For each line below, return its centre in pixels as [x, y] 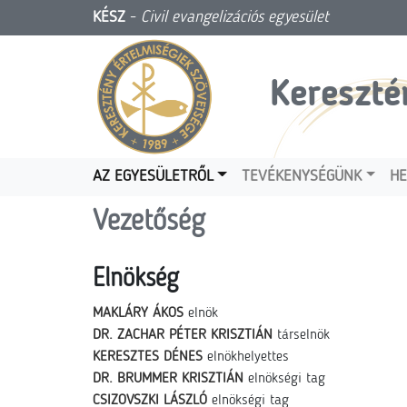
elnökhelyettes [248, 357]
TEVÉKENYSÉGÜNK [302, 177]
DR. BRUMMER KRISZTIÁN [168, 379]
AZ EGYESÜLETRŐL [153, 177]
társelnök [303, 335]
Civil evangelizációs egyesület [235, 17]
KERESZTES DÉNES [148, 357]
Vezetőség [149, 223]
